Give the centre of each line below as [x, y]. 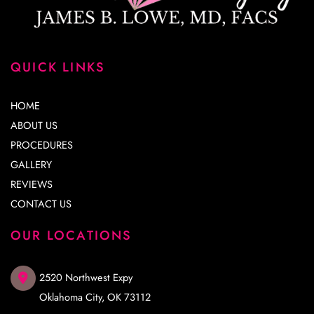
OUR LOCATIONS [71, 235]
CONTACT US [41, 204]
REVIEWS [32, 184]
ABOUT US [34, 125]
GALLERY [31, 164]
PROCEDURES [42, 145]
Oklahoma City [71, 297]
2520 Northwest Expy [86, 277]
